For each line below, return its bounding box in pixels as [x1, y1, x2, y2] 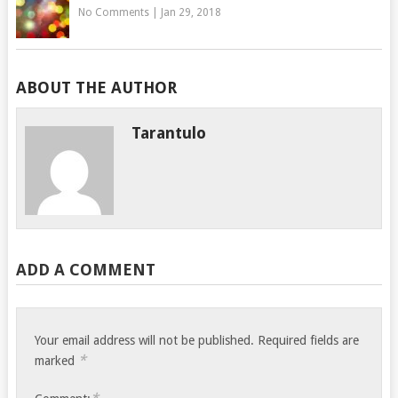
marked [35, 353, 79, 368]
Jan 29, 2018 [160, 5, 221, 19]
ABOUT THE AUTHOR [15, 77, 177, 97]
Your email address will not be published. [35, 332, 255, 347]
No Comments [77, 5, 149, 19]
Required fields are [258, 332, 360, 347]
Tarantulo [131, 123, 207, 142]
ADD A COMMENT [15, 259, 155, 279]
